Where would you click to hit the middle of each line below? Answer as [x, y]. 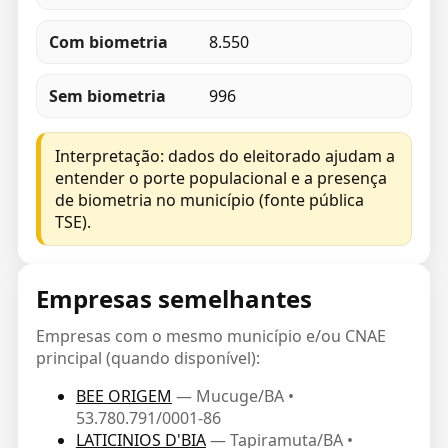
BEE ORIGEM [123, 396]
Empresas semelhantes [173, 298]
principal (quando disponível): [147, 358]
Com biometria [108, 42]
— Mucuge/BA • [234, 396]
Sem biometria [107, 96]
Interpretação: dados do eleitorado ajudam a [224, 156]
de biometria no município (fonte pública [209, 200]
